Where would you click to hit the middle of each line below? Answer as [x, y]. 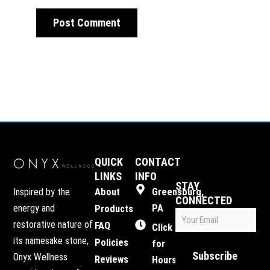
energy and [34, 208]
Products [114, 209]
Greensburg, [177, 192]
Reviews [111, 259]
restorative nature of [53, 224]
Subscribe [215, 256]
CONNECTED [204, 201]
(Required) [193, 226]
